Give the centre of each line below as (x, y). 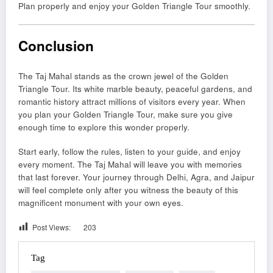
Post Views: (51, 227)
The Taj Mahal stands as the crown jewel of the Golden (123, 76)
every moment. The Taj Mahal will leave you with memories (130, 165)
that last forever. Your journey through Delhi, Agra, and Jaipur (136, 177)
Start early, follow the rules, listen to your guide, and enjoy (129, 152)
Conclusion (56, 45)
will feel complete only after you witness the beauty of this (128, 190)
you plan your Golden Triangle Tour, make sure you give (126, 115)
